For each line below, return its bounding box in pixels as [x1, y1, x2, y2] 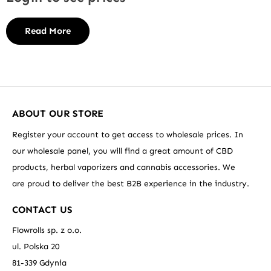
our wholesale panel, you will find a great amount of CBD [12, 145, 233, 156]
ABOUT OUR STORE [12, 107, 103, 119]
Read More [25, 25, 71, 37]
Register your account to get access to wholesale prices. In [12, 129, 243, 140]
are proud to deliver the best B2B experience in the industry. [12, 178, 249, 189]
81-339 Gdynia [12, 257, 67, 268]
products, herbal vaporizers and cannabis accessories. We [12, 162, 235, 172]
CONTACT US [12, 203, 73, 215]
